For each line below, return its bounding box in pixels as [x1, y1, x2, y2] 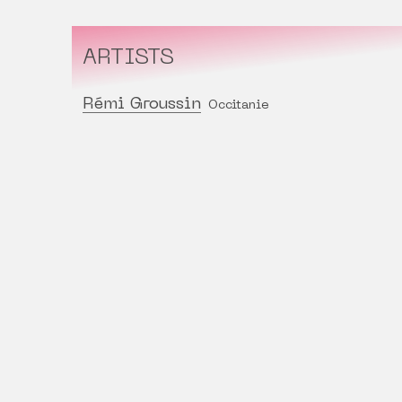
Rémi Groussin [83, 97, 201, 113]
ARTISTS [83, 48, 174, 70]
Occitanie [208, 100, 269, 112]
